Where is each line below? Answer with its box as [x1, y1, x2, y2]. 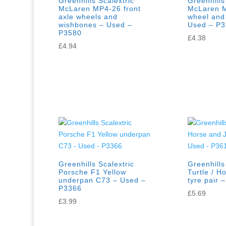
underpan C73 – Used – [59, 176, 146, 185]
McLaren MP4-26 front [59, 5, 141, 13]
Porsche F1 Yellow [59, 168, 127, 177]
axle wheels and [59, 13, 118, 21]
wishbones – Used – [59, 21, 133, 29]
